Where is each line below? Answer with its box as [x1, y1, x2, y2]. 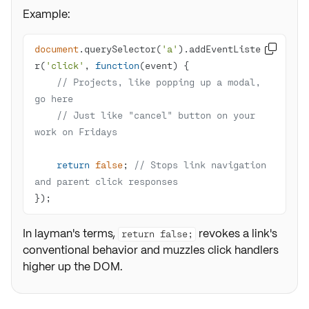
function [95, 59, 139, 71]
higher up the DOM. [23, 259, 123, 274]
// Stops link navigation [134, 159, 266, 170]
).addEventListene [178, 43, 272, 54]
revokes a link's [196, 226, 277, 241]
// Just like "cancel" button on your [57, 109, 255, 121]
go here [34, 92, 73, 104]
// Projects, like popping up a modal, [57, 76, 261, 88]
